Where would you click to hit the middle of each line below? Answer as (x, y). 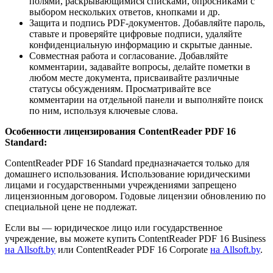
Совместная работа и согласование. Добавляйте (129, 56)
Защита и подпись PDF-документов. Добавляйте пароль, (147, 23)
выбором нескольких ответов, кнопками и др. (125, 12)
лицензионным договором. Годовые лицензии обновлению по (135, 196)
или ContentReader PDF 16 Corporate (133, 250)
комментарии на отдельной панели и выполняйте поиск (146, 100)
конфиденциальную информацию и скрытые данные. (141, 45)
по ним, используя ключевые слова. (104, 111)
